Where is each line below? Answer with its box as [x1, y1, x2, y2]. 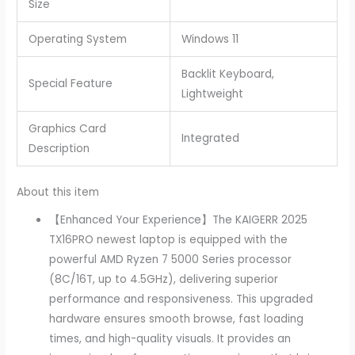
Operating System [28, 31, 127, 47]
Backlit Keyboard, [181, 66, 274, 82]
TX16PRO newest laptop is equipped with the [49, 231, 288, 247]
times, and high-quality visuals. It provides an [49, 330, 292, 346]
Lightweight [181, 86, 243, 101]
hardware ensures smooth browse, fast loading [49, 311, 304, 326]
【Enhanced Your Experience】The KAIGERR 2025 [49, 212, 308, 227]
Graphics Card [28, 120, 106, 136]
